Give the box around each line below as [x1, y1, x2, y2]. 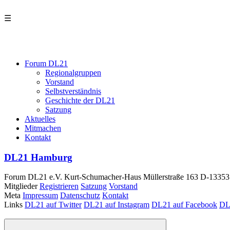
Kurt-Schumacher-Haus [64, 172, 141, 182]
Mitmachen [25, 124, 61, 132]
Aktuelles [25, 114, 55, 123]
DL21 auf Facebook [151, 200, 217, 209]
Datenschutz [60, 191, 100, 200]
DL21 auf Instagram [84, 200, 149, 209]
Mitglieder [4, 182, 37, 191]
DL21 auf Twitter [25, 200, 82, 209]
